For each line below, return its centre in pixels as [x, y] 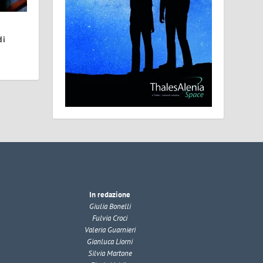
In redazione [110, 194]
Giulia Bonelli [110, 206]
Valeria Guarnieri [110, 230]
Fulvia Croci [110, 218]
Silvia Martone [110, 253]
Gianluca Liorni [110, 241]
